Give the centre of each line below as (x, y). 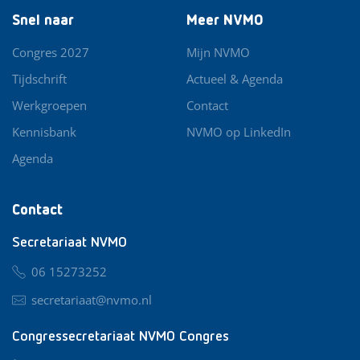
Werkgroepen (49, 105)
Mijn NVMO (219, 52)
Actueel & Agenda (235, 78)
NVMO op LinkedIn (239, 131)
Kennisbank (44, 131)
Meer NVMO (225, 20)
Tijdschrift (39, 78)
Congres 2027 (51, 52)
